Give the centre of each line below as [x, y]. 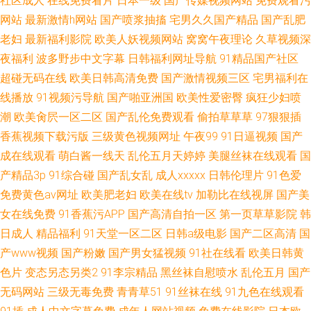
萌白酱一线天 [92, 156]
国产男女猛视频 [147, 253]
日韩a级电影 [196, 234]
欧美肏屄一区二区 [58, 117]
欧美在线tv [166, 195]
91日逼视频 [249, 136]
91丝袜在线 [194, 292]
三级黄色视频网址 [136, 136]
